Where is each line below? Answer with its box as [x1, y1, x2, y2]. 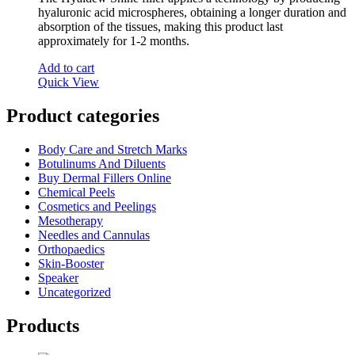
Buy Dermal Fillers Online [38, 171, 171, 185]
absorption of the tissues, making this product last [38, 20, 283, 34]
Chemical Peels [38, 185, 115, 200]
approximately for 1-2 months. [38, 34, 189, 48]
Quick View [38, 75, 99, 90]
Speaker [38, 271, 78, 285]
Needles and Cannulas [38, 228, 150, 242]
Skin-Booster [38, 257, 104, 271]
